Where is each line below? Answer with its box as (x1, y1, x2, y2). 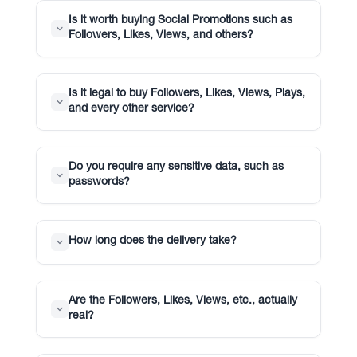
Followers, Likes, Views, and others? (68, 29, 253, 41)
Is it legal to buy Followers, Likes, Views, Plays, (68, 88, 305, 100)
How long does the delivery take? (68, 236, 237, 248)
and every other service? (68, 103, 194, 115)
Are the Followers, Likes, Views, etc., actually (68, 295, 297, 307)
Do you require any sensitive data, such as (68, 161, 284, 173)
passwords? (68, 176, 130, 188)
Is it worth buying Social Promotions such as (68, 14, 292, 26)
